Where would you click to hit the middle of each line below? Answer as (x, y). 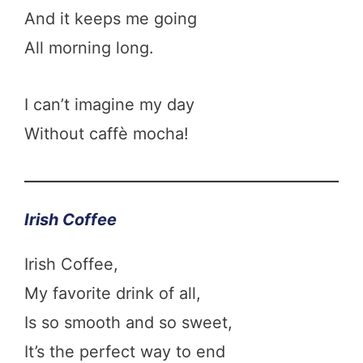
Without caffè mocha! (107, 133)
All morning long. (89, 47)
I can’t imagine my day (109, 104)
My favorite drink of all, (113, 293)
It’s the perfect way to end (144, 351)
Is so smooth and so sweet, (128, 322)
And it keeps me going (111, 18)
